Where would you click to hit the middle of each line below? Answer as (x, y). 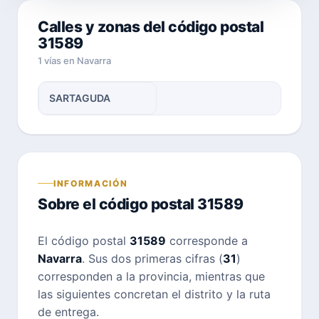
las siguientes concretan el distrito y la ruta (154, 294)
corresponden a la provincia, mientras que (151, 276)
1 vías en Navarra (74, 61)
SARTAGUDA (80, 98)
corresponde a (207, 240)
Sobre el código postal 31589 (141, 204)
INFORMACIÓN (91, 183)
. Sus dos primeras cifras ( (152, 258)
